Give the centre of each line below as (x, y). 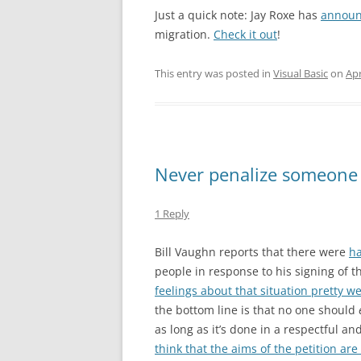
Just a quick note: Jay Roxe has (238, 15)
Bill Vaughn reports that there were (252, 252)
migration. (184, 34)
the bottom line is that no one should (257, 310)
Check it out (245, 34)
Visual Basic (301, 73)
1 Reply (172, 214)
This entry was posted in (214, 73)
